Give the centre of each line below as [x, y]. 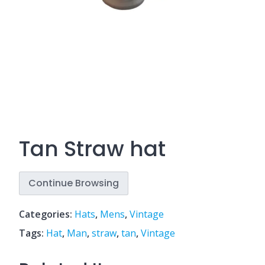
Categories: [47, 214]
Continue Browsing [74, 183]
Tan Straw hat [92, 148]
